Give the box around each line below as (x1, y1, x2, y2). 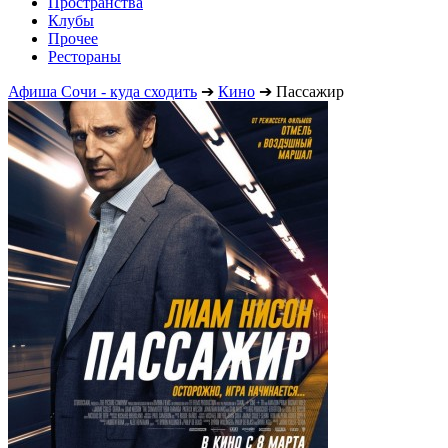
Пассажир (276, 82, 344, 100)
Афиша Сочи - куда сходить (8, 82, 197, 100)
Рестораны (48, 47, 121, 65)
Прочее (48, 29, 98, 47)
